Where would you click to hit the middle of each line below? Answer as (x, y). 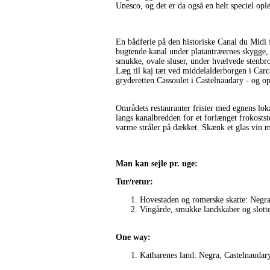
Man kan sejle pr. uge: (157, 164)
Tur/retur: (134, 182)
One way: (133, 237)
